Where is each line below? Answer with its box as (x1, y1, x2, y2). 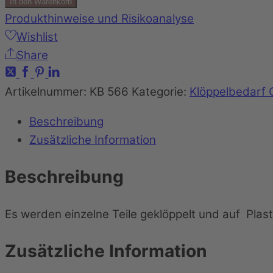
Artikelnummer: (5, 84, 90, 99)
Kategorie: (132, 84, 190, 99)
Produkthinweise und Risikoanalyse (5, 11, 194, 26)
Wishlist (16, 29, 58, 44)
